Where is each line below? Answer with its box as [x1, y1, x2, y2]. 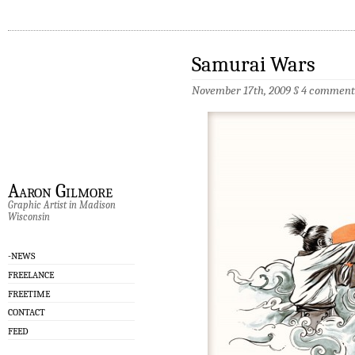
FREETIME [8, 288, 50, 300]
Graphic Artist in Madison [8, 198, 116, 211]
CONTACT [8, 307, 45, 319]
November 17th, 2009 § [192, 83, 301, 98]
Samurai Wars [192, 52, 315, 77]
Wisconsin [8, 210, 50, 223]
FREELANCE [8, 269, 54, 281]
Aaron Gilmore [8, 180, 113, 203]
